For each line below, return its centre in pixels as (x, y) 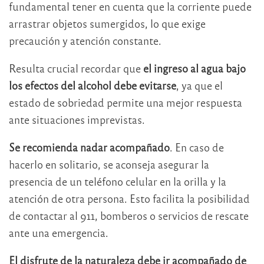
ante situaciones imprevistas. (77, 119)
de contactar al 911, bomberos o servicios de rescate (129, 215)
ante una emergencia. (59, 232)
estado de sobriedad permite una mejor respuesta (126, 102)
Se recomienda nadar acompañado (89, 147)
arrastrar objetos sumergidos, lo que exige (107, 23)
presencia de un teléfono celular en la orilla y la (118, 181)
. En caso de (197, 147)
